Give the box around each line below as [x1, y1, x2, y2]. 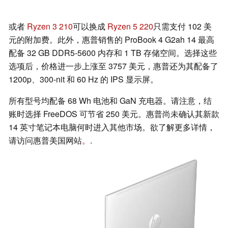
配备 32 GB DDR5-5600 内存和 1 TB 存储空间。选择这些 [9, 46, 217, 59]
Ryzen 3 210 [27, 20, 73, 32]
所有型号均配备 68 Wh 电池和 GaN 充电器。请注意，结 [9, 94, 212, 106]
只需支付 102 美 [153, 20, 212, 32]
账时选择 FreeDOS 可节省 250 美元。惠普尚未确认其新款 [9, 107, 219, 120]
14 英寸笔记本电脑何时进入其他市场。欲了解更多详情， [9, 121, 215, 133]
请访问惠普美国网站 [9, 134, 82, 146]
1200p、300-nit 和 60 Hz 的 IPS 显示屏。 [9, 73, 158, 85]
